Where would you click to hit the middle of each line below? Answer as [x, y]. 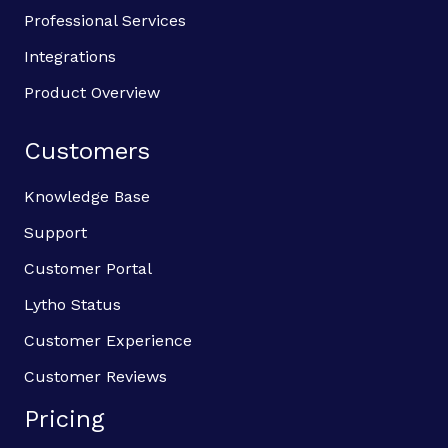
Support [55, 233]
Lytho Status [72, 305]
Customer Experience [108, 341]
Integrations [70, 57]
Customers [87, 151]
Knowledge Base [87, 197]
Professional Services [105, 21]
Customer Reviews [95, 377]
